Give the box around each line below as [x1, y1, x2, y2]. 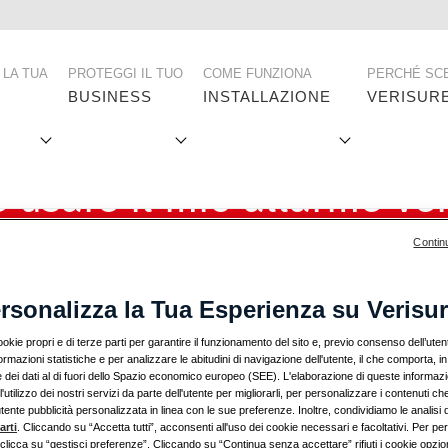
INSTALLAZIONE [203, 88, 331, 105]
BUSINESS [68, 88, 152, 105]
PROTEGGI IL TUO [68, 66, 183, 81]
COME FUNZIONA [203, 66, 312, 81]
